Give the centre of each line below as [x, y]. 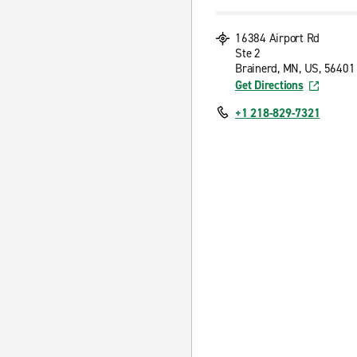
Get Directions [269, 85]
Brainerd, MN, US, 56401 [295, 69]
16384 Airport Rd [277, 38]
